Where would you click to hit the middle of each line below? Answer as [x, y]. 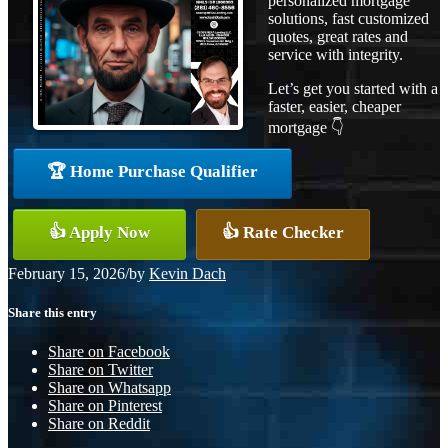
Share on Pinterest [105, 405]
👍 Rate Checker [283, 232]
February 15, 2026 [66, 273]
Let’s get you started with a [353, 88]
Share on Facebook [109, 351]
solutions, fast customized [348, 18]
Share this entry [52, 312]
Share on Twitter [100, 369]
